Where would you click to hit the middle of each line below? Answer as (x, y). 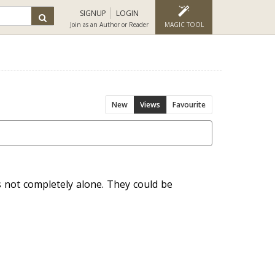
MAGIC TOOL (184, 25)
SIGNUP (93, 13)
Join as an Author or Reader (109, 25)
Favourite (189, 105)
